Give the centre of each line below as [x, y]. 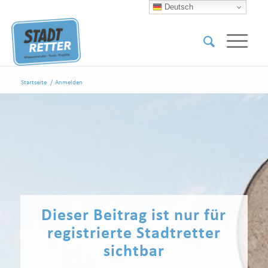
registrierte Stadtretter [134, 234]
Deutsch [178, 7]
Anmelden [68, 83]
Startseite [33, 83]
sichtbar [134, 252]
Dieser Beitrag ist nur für [134, 216]
